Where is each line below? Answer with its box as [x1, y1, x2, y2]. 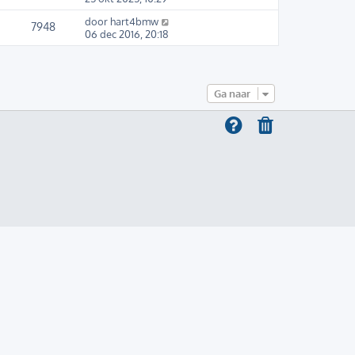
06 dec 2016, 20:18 [85, 28, 169, 41]
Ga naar [214, 87, 250, 101]
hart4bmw [110, 15, 158, 29]
